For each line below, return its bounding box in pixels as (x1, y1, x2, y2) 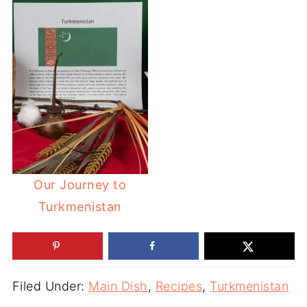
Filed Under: (12, 279, 89, 294)
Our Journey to (34, 177, 127, 192)
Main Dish (88, 279, 148, 294)
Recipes (155, 279, 203, 294)
